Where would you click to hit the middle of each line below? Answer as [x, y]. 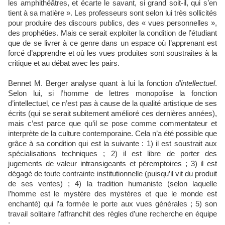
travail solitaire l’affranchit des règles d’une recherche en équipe [113, 214]
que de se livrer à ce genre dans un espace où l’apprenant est [113, 43]
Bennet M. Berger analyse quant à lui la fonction [92, 84]
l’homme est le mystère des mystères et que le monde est [113, 194]
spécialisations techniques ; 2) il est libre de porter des [113, 154]
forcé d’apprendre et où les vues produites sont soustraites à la [113, 53]
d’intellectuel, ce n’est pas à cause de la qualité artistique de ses [113, 104]
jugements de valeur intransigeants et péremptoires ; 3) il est [113, 164]
